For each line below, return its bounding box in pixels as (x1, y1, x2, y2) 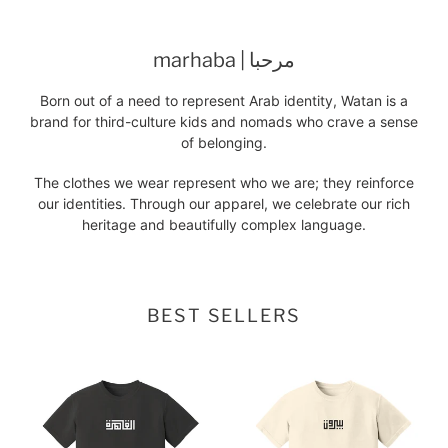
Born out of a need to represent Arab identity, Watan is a (40, 91, 408, 109)
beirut (234, 360, 276, 380)
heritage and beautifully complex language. (82, 215, 366, 233)
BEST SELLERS (146, 304, 302, 326)
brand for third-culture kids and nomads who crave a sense (30, 112, 418, 130)
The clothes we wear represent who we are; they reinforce (34, 173, 414, 191)
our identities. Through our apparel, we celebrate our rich (38, 194, 410, 212)
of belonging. (181, 133, 267, 151)
